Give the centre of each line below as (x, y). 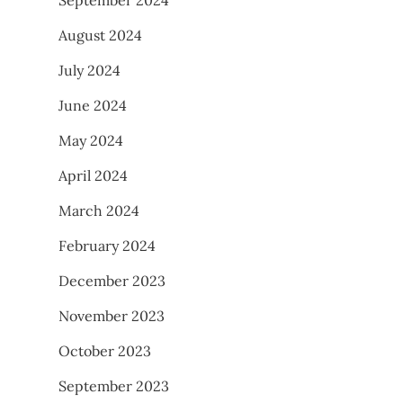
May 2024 (91, 140)
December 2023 (112, 280)
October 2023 (105, 350)
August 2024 (100, 35)
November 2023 (112, 315)
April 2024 (93, 175)
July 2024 (90, 70)
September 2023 (114, 385)
